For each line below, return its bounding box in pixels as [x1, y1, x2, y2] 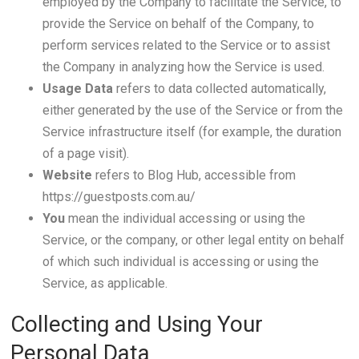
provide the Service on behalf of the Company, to [42, 16, 314, 31]
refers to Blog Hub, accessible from [91, 167, 296, 183]
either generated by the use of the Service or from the [42, 103, 343, 118]
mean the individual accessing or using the [64, 211, 305, 226]
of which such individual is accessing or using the [42, 254, 319, 269]
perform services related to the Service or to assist [42, 38, 330, 53]
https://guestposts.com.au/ [42, 189, 196, 204]
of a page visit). [42, 146, 129, 161]
